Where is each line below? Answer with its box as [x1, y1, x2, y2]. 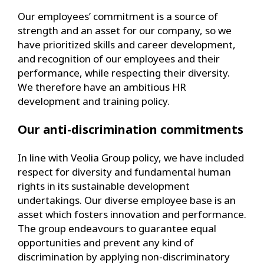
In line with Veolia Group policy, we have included [18, 150, 244, 164]
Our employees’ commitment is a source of [18, 9, 218, 23]
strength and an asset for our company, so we [18, 23, 232, 37]
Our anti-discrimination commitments [18, 121, 243, 137]
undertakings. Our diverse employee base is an [18, 193, 236, 207]
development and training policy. [18, 94, 170, 108]
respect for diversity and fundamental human [18, 164, 231, 179]
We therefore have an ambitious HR [18, 80, 186, 94]
